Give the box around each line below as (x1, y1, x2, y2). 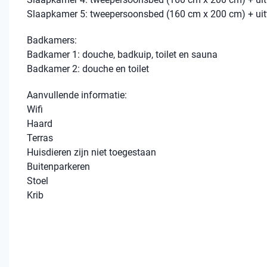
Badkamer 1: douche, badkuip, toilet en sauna (27, 49, 218, 60)
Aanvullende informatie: (27, 89, 127, 101)
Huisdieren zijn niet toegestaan (27, 147, 156, 158)
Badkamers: (27, 35, 77, 46)
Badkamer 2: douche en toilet (27, 63, 149, 74)
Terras (27, 132, 53, 144)
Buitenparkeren (27, 161, 90, 172)
